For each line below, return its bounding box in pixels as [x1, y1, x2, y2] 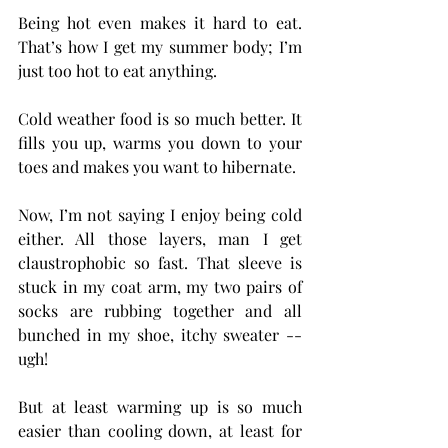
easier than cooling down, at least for [18, 420, 302, 441]
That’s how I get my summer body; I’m [18, 36, 302, 57]
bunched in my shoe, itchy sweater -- [18, 324, 302, 345]
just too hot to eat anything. [18, 60, 217, 81]
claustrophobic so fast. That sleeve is [18, 252, 302, 273]
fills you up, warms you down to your [18, 132, 302, 153]
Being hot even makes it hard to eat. [18, 12, 302, 33]
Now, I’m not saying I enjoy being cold [18, 204, 302, 225]
